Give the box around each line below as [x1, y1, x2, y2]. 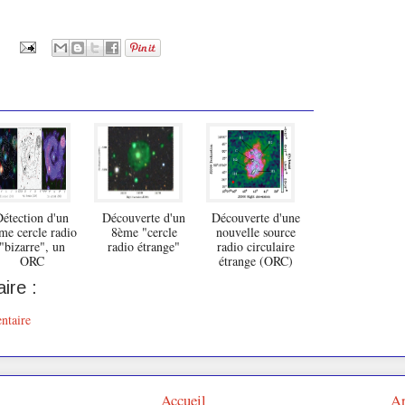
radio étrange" [108, 237, 180, 255]
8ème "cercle [110, 222, 177, 240]
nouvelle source [216, 222, 296, 240]
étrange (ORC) [219, 251, 293, 269]
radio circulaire [217, 237, 295, 255]
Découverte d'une [212, 208, 300, 226]
